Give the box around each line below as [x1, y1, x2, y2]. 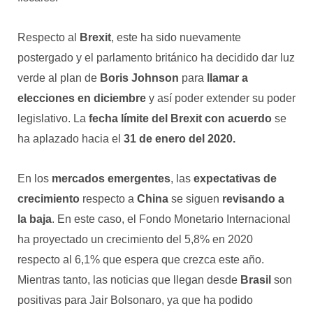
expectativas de [194, 172, 277, 184]
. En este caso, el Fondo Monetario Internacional [52, 212, 291, 225]
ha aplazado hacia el [17, 132, 124, 145]
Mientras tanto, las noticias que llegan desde [17, 273, 240, 286]
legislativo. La [17, 112, 89, 124]
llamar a [207, 71, 248, 84]
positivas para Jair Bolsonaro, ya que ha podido [17, 293, 253, 306]
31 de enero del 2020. [124, 132, 235, 145]
